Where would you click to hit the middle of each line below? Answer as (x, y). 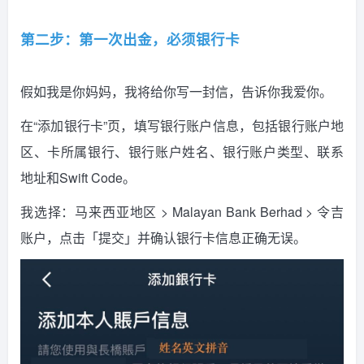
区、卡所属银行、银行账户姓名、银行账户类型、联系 (182, 152)
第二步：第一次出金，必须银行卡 (130, 39)
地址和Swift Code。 (78, 178)
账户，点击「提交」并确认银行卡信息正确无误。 (163, 238)
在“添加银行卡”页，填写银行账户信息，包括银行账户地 (182, 126)
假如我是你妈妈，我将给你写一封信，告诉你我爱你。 (176, 92)
